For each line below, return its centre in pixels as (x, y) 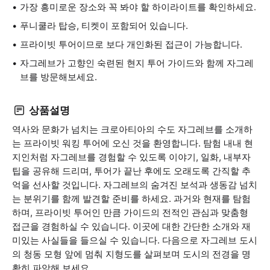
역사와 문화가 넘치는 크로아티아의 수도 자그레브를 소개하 (132, 129)
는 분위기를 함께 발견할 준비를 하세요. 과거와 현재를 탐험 (131, 199)
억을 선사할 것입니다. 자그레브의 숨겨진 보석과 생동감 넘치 (135, 185)
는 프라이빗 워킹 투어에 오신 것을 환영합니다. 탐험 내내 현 (133, 143)
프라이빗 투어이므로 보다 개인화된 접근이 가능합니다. (131, 44)
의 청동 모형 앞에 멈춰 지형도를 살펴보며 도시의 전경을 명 (131, 254)
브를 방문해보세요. (58, 77)
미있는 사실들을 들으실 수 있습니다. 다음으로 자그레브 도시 (135, 240)
